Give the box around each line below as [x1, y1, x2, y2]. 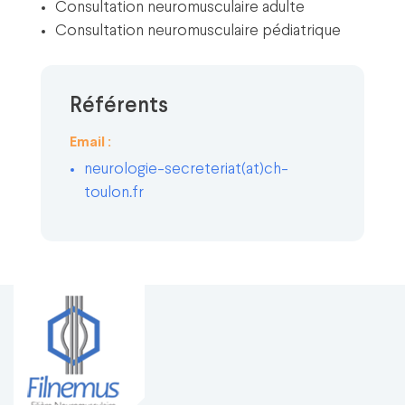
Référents [70, 96, 168, 117]
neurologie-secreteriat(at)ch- [84, 162, 288, 177]
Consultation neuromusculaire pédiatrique [55, 24, 341, 39]
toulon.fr [84, 185, 144, 201]
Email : [70, 136, 111, 149]
